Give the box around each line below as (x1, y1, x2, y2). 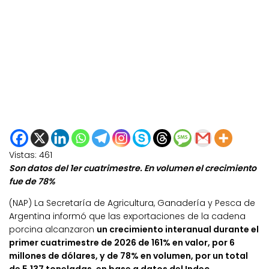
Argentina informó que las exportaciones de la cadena (9, 210, 246, 223)
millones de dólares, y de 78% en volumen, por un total (9, 250, 248, 262)
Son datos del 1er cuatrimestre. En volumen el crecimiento (9, 162, 256, 175)
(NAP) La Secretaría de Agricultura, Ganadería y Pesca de (9, 197, 255, 210)
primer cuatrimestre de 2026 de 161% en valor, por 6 (9, 237, 235, 249)
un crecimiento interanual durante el (97, 223, 259, 236)
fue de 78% (9, 175, 57, 188)
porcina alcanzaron (9, 223, 97, 236)
